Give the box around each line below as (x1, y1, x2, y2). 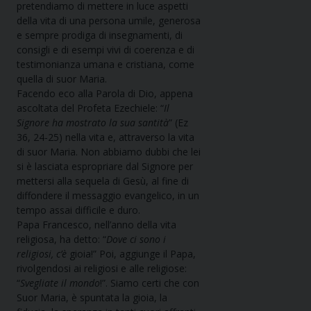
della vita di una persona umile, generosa (17, 14, 201, 28)
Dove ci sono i (106, 233, 166, 246)
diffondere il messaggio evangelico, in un (17, 189, 199, 203)
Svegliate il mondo (20, 276, 100, 290)
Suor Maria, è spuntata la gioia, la (17, 291, 167, 305)
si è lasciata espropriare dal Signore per (17, 160, 193, 174)
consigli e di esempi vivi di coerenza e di (17, 43, 194, 57)
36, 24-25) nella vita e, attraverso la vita (17, 131, 194, 144)
